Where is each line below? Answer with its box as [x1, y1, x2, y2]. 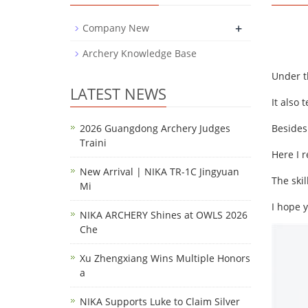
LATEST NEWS [70, 83, 166, 104]
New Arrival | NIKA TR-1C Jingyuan [80, 165, 239, 178]
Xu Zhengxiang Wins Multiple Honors [80, 252, 250, 265]
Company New [82, 21, 149, 34]
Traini [80, 136, 107, 149]
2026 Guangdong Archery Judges [80, 122, 230, 135]
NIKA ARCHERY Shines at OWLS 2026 [80, 208, 247, 221]
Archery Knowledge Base [82, 47, 197, 60]
